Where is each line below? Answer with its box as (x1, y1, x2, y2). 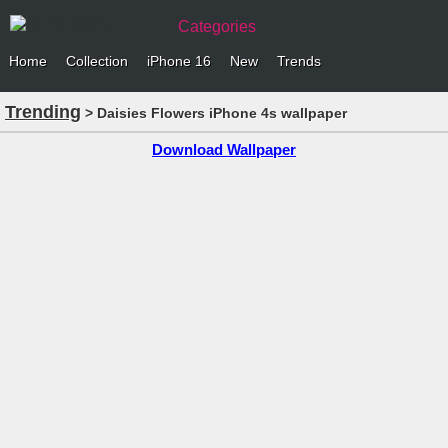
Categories (178, 18, 256, 35)
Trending (15, 102, 81, 122)
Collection (66, 53, 128, 69)
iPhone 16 (147, 53, 211, 69)
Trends (277, 53, 321, 69)
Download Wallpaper (152, 141, 296, 158)
